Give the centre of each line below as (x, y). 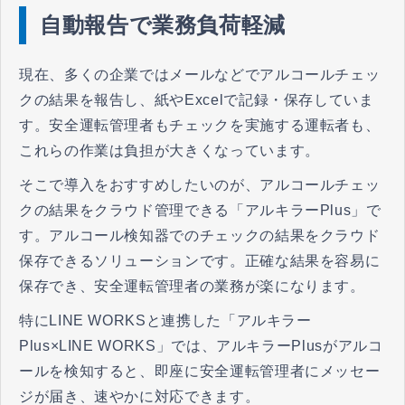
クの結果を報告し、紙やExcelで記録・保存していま (197, 100)
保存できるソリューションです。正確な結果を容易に (200, 261)
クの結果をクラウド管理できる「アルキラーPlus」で (200, 211)
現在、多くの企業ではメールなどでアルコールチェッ (200, 75)
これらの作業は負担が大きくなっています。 (170, 151)
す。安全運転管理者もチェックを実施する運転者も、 (200, 126)
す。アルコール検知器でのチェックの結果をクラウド (200, 236)
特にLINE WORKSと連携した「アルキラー (165, 321)
